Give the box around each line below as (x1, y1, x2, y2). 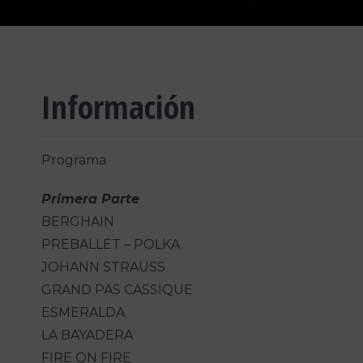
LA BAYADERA (41, 327, 134, 344)
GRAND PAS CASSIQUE (41, 282, 194, 298)
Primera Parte (41, 191, 140, 207)
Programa (41, 152, 107, 169)
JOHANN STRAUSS (41, 259, 166, 275)
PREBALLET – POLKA (41, 237, 181, 253)
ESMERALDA (41, 305, 126, 321)
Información (41, 84, 196, 130)
